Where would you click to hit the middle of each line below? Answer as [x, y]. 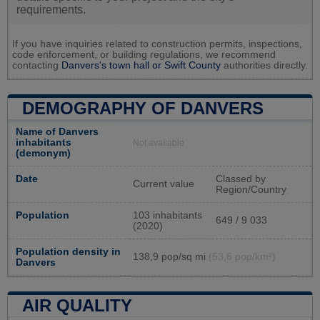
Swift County [192, 66]
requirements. [51, 10]
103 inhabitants [167, 216]
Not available [159, 143]
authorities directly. [264, 66]
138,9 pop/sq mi [171, 257]
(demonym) [43, 154]
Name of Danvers [57, 132]
